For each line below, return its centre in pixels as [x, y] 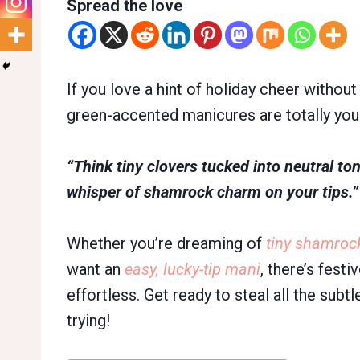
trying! [88, 321]
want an [96, 270]
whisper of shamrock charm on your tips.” [213, 192]
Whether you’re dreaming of [166, 244]
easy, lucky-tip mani [192, 270]
